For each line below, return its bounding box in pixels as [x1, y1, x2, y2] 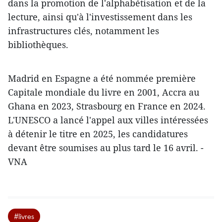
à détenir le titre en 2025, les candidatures [8, 128, 188, 140]
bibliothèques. [8, 39, 68, 51]
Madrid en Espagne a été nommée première [8, 72, 196, 84]
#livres [14, 211, 34, 221]
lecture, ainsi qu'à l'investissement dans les [8, 11, 192, 23]
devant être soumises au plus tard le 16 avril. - [8, 142, 204, 154]
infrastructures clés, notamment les [8, 25, 159, 37]
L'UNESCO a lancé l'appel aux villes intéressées [8, 114, 208, 126]
